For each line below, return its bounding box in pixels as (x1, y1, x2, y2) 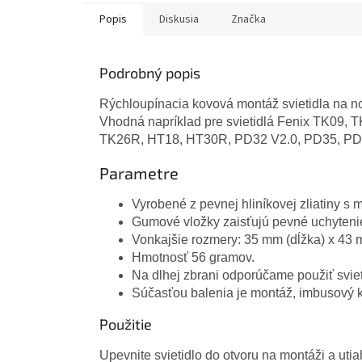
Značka (231, 11, 266, 28)
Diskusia (159, 11, 199, 28)
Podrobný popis (99, 64, 200, 82)
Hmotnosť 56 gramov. (132, 250, 255, 264)
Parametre (99, 163, 179, 183)
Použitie (99, 314, 152, 333)
